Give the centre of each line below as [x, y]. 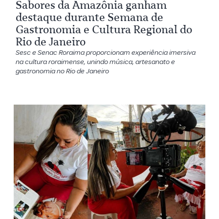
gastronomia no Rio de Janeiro [63, 71]
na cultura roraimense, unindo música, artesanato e [96, 62]
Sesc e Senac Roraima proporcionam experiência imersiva [106, 53]
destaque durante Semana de [90, 18]
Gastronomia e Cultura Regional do [104, 30]
